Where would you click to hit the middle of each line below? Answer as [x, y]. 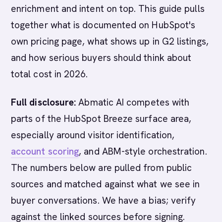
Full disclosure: [44, 102]
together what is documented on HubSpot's [103, 25]
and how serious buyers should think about [101, 58]
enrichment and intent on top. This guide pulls [108, 9]
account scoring [45, 151]
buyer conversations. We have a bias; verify [104, 200]
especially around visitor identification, [93, 135]
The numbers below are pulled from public [102, 168]
